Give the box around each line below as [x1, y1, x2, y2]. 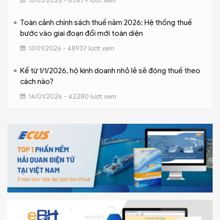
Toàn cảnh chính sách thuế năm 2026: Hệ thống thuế [20, 18, 192, 27]
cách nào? [20, 77, 54, 86]
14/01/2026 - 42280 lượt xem [28, 92, 116, 101]
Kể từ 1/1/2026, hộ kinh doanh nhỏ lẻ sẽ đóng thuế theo [20, 66, 200, 76]
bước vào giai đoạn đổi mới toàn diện [20, 29, 143, 38]
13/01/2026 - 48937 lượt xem [28, 44, 114, 53]
